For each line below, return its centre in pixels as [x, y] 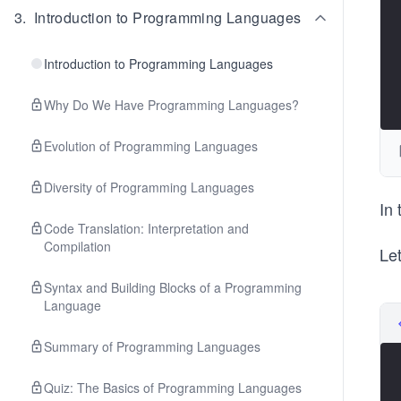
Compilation [77, 246]
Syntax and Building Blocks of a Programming [173, 287]
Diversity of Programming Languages [149, 187]
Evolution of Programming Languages [151, 146]
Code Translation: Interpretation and [146, 228]
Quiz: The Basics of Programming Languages [173, 388]
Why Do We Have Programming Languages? [171, 105]
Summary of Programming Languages [152, 346]
